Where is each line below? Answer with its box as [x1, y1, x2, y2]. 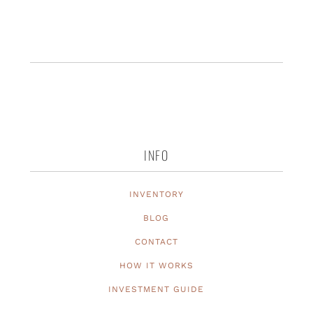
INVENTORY [129, 189, 184, 200]
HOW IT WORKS [119, 261, 194, 271]
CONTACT [134, 237, 178, 247]
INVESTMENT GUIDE [108, 284, 205, 295]
